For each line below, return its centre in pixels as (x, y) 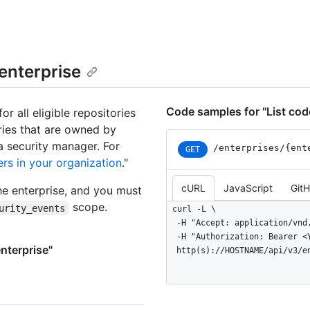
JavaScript (248, 188)
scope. (88, 207)
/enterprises (246, 148)
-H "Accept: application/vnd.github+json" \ (172, 223)
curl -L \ (194, 209)
